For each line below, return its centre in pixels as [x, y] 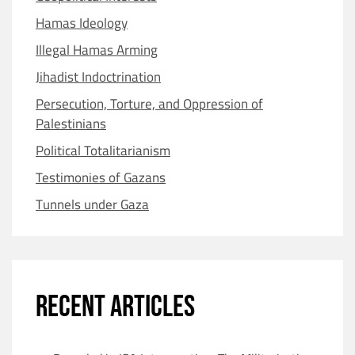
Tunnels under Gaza [92, 204]
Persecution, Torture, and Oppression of [149, 104]
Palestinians [71, 124]
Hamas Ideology [82, 23]
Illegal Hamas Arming [97, 50]
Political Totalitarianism [103, 151]
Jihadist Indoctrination [98, 77]
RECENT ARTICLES [115, 307]
